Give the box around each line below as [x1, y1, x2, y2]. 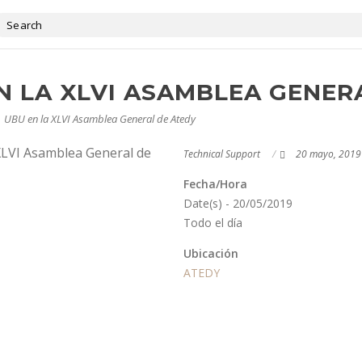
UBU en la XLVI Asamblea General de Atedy [3, 112, 196, 126]
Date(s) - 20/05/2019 [183, 196, 293, 211]
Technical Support [183, 147, 260, 161]
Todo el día [183, 215, 242, 230]
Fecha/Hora [183, 176, 247, 192]
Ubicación [183, 246, 238, 261]
